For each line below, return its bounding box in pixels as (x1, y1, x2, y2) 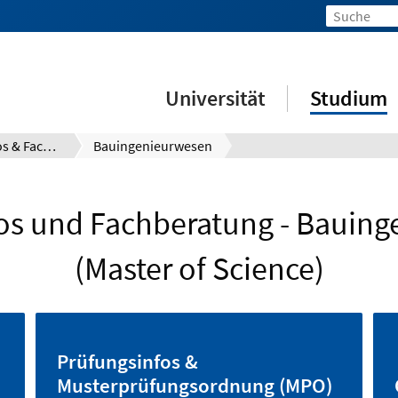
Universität (165, 84, 267, 112)
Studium (310, 84, 388, 112)
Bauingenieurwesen (92, 137, 212, 155)
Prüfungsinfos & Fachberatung (43, 137, 56, 155)
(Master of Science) (74, 249, 324, 289)
